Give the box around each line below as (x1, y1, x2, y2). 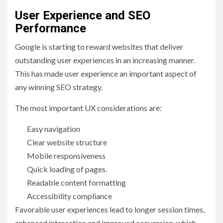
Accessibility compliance (27, 191, 113, 201)
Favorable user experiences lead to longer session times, (15, 205, 205, 215)
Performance (15, 21, 86, 36)
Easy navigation (27, 124, 82, 134)
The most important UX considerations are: (15, 103, 162, 113)
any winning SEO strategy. (15, 82, 103, 92)
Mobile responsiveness (27, 151, 107, 161)
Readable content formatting (27, 178, 127, 188)
